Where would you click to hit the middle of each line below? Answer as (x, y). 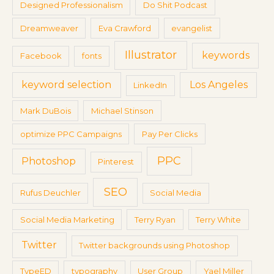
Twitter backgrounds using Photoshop (155, 246)
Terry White (219, 219)
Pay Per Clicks (170, 134)
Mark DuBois (45, 110)
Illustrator (150, 55)
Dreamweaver (49, 28)
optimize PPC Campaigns (71, 134)
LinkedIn (150, 85)
